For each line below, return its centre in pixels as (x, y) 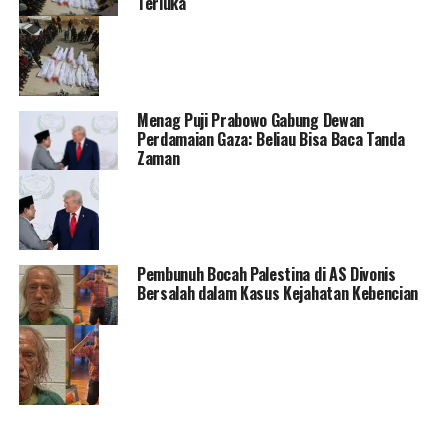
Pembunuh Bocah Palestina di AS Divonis (266, 274)
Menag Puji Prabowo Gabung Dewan (250, 119)
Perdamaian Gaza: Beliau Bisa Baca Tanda (270, 138)
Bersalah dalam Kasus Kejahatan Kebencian (277, 293)
